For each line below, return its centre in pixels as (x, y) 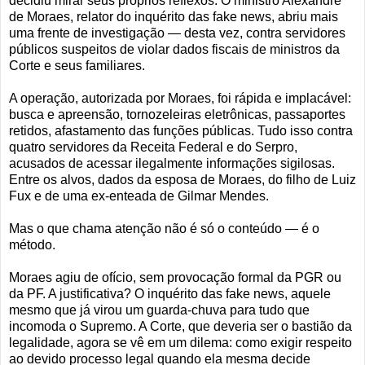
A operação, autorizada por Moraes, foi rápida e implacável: (180, 99)
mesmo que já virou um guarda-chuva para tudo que (159, 310)
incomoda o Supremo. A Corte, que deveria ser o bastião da (180, 327)
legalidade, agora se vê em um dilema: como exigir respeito (180, 343)
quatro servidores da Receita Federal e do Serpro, (153, 147)
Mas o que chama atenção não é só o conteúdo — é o (164, 229)
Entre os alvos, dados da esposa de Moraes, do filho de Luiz (182, 180)
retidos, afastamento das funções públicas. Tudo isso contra (181, 131)
